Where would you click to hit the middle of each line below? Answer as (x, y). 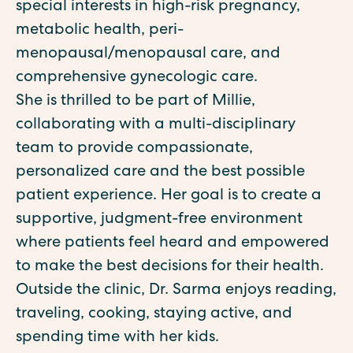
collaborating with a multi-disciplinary (156, 125)
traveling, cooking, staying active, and (154, 314)
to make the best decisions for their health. (170, 267)
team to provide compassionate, (134, 149)
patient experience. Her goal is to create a (169, 196)
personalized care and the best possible (160, 173)
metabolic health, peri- (100, 31)
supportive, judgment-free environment (159, 220)
